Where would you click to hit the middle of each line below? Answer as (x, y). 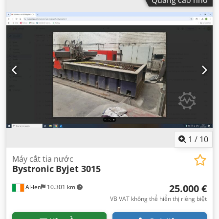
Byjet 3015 (78, 169)
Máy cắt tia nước (43, 159)
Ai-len (33, 187)
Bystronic (33, 169)
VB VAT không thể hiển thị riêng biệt (158, 199)
